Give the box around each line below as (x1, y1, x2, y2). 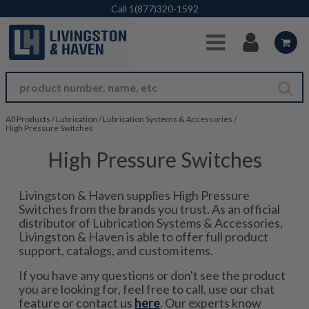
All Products (6, 114, 50, 124)
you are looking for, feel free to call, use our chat (19, 281, 275, 297)
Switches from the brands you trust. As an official (19, 201, 281, 217)
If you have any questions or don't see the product (19, 268, 286, 283)
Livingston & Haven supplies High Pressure (19, 188, 250, 203)
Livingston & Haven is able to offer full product (19, 229, 269, 244)
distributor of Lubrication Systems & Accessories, (19, 215, 283, 230)
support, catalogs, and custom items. (19, 243, 214, 258)
